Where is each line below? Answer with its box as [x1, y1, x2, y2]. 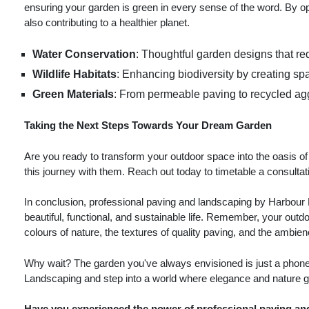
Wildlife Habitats [32, 68, 117, 80]
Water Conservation [32, 48, 136, 60]
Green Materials [32, 88, 114, 100]
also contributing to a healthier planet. [24, 17, 190, 29]
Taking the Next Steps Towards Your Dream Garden [24, 119, 272, 132]
